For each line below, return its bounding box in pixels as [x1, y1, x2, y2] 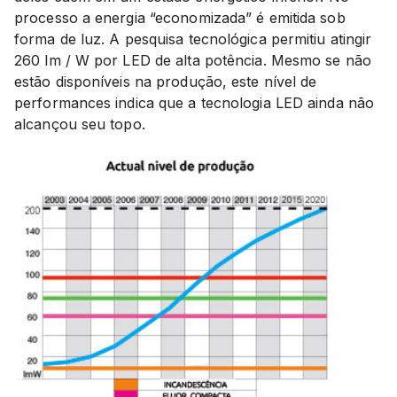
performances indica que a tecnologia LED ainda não [14, 93, 375, 112]
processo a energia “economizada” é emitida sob [14, 8, 346, 27]
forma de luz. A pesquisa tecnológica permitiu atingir [14, 29, 372, 48]
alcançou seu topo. [14, 114, 145, 133]
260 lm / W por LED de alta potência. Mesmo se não [14, 51, 371, 69]
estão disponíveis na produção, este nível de [14, 72, 317, 90]
